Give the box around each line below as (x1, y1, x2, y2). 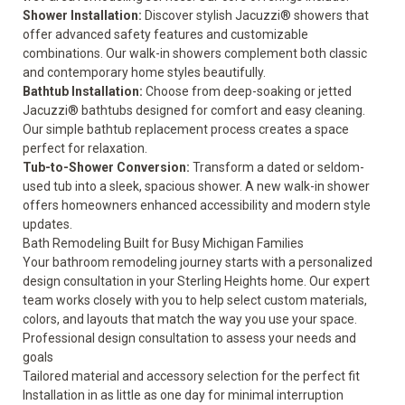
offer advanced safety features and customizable (23, 27, 308, 42)
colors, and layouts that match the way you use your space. (23, 312, 357, 326)
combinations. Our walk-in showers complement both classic (23, 46, 367, 61)
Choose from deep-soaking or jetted (146, 84, 352, 99)
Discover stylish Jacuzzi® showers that (142, 8, 369, 23)
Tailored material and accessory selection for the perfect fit (23, 369, 360, 383)
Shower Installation (23, 8, 138, 23)
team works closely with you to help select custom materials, (23, 293, 367, 307)
